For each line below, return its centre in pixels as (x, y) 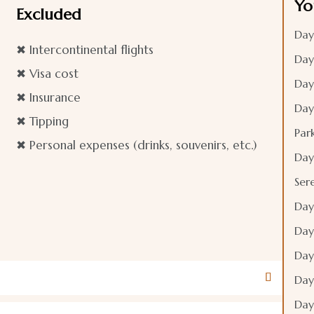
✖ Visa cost (48, 73)
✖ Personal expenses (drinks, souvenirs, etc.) (137, 145)
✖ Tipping (43, 121)
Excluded (49, 14)
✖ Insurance (49, 97)
